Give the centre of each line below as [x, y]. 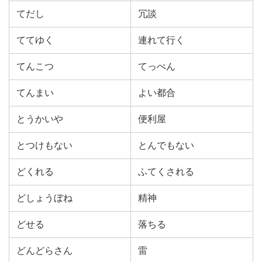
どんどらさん [44, 251]
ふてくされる [166, 172]
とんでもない [166, 145]
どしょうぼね [44, 198]
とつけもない [44, 145]
